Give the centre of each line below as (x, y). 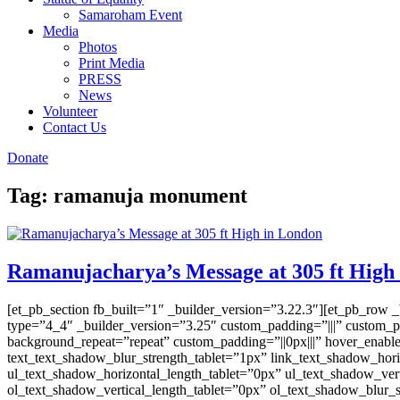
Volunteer (70, 111)
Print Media (112, 63)
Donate (28, 158)
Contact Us (75, 127)
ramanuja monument (150, 195)
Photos (98, 47)
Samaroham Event (130, 15)
